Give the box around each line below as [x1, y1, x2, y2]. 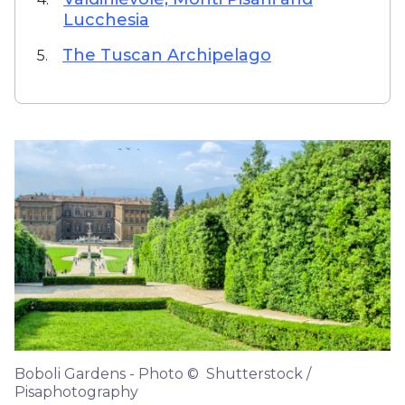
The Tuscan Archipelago [62, 45, 271, 65]
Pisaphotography [14, 382, 138, 400]
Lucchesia [63, 10, 149, 30]
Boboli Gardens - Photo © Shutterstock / [14, 364, 311, 382]
